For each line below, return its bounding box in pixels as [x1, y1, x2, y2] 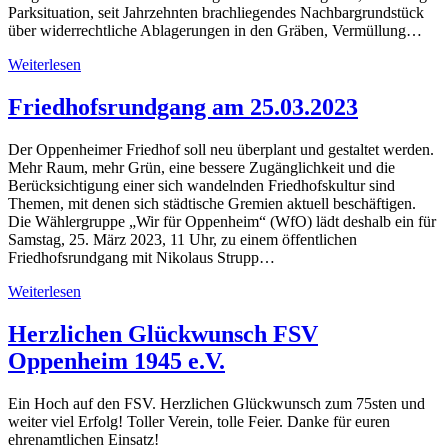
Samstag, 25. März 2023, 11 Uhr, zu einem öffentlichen [8, 231, 357, 249]
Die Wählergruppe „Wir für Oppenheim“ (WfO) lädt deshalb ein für [8, 213, 436, 231]
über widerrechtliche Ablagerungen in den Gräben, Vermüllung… [8, 22, 422, 40]
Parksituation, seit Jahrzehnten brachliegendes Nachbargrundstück [8, 4, 424, 22]
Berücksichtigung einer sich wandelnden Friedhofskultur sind [8, 177, 395, 195]
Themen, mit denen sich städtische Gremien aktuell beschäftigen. [8, 195, 416, 213]
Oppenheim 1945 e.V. [8, 348, 225, 375]
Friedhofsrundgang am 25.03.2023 [8, 94, 358, 121]
